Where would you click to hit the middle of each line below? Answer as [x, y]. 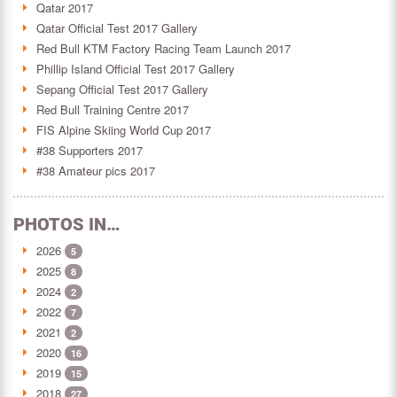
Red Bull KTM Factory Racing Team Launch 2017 [163, 49]
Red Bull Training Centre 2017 [113, 110]
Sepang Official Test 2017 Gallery [122, 90]
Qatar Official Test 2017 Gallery [117, 28]
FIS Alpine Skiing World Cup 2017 [124, 130]
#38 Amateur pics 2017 [96, 171]
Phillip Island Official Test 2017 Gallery [136, 69]
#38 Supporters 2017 [90, 151]
